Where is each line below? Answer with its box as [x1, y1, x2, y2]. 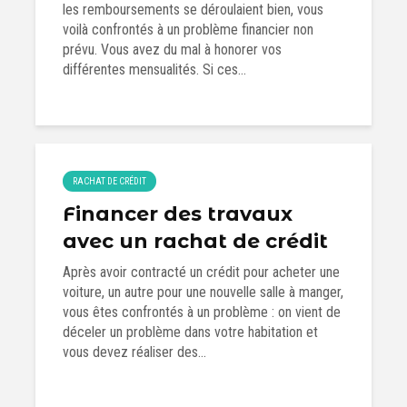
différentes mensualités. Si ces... [63, 61, 246, 78]
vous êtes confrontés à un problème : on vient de [63, 303, 341, 321]
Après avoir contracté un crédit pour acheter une [63, 263, 340, 281]
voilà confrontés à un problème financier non [63, 21, 313, 38]
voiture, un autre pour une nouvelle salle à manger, [63, 283, 343, 301]
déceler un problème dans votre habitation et [63, 323, 318, 341]
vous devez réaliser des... [63, 343, 206, 361]
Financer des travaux [63, 202, 293, 226]
